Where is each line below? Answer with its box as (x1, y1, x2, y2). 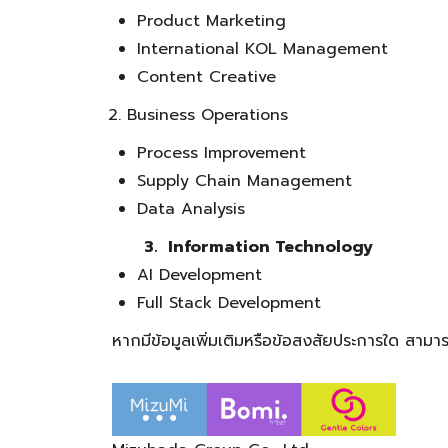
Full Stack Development (137, 291, 321, 315)
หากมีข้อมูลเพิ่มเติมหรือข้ (112, 329, 282, 353)
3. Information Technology (120, 235, 373, 259)
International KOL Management (137, 37, 388, 61)
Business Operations (127, 103, 288, 127)
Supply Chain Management (137, 169, 352, 193)
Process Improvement (137, 141, 306, 165)
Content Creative (137, 65, 276, 89)
